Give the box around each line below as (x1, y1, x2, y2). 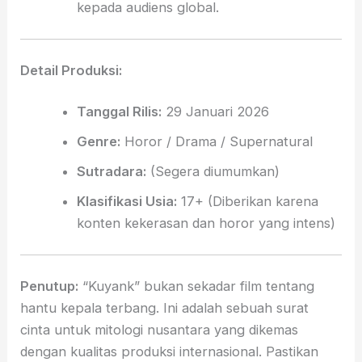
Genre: (76, 133, 120, 150)
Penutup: (20, 277, 79, 294)
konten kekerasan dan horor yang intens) (76, 215, 335, 232)
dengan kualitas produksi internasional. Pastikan (20, 343, 319, 360)
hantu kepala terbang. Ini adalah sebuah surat (20, 299, 309, 316)
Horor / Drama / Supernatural (120, 133, 313, 150)
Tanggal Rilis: (76, 103, 162, 120)
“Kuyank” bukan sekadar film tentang (78, 277, 315, 294)
